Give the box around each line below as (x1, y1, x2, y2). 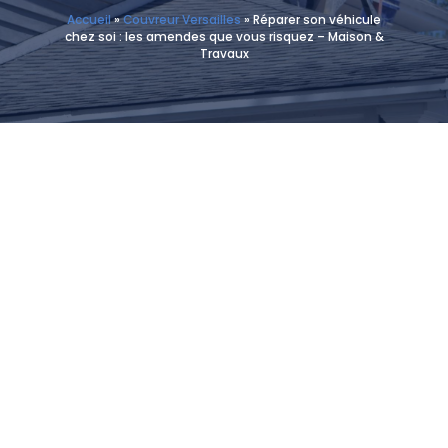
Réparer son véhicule (253, 12, 381, 28)
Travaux (199, 46, 249, 62)
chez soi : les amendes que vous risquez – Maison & (64, 29, 384, 45)
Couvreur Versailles (123, 12, 241, 28)
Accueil (67, 12, 111, 28)
